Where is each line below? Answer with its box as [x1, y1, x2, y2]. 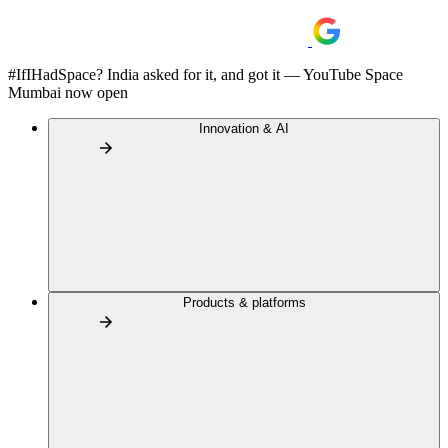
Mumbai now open [8, 84, 128, 101]
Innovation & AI [199, 121, 289, 136]
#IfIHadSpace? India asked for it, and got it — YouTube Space [8, 66, 403, 83]
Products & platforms [182, 295, 306, 310]
